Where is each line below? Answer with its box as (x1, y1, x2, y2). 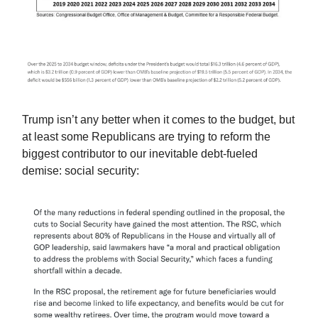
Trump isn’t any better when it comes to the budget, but (22, 114, 295, 126)
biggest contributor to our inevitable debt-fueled (22, 148, 258, 160)
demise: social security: (22, 165, 139, 177)
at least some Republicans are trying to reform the (22, 131, 270, 143)
